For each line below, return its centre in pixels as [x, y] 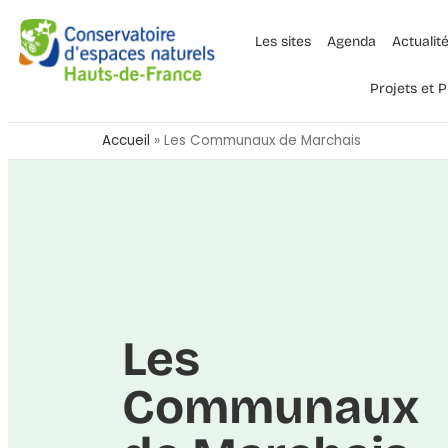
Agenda [351, 41]
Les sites [282, 41]
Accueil [126, 140]
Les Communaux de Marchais [262, 140]
